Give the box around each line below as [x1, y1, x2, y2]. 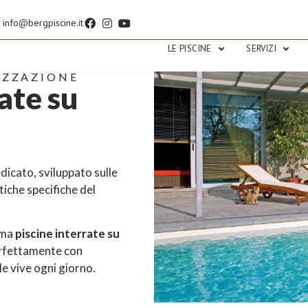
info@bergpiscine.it [3, 16, 84, 29]
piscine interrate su [14, 226, 120, 241]
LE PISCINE [167, 43, 212, 54]
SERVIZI [246, 43, 276, 54]
